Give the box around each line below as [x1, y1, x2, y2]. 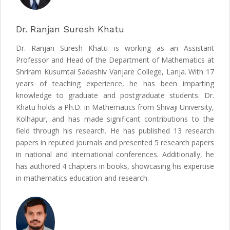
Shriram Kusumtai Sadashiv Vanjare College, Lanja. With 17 [16, 66, 214, 76]
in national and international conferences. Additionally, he [16, 149, 214, 159]
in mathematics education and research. [16, 172, 149, 183]
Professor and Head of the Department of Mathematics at [16, 54, 214, 65]
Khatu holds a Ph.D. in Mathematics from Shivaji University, [16, 102, 214, 112]
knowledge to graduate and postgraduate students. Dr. [16, 90, 214, 100]
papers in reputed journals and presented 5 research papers [16, 137, 214, 147]
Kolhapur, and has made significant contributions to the [16, 113, 214, 124]
